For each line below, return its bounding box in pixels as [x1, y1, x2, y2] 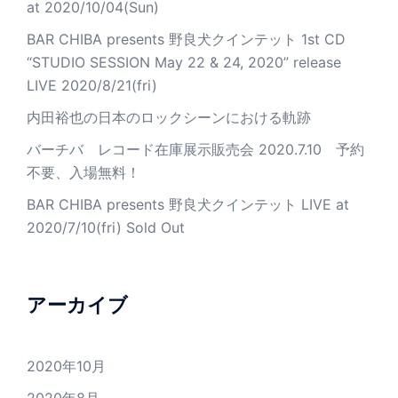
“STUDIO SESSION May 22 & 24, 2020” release [27, 53, 341, 72]
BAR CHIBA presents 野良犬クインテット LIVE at [27, 195, 349, 214]
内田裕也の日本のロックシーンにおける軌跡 [27, 108, 311, 127]
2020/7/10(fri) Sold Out [27, 219, 185, 237]
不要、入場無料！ [27, 163, 140, 182]
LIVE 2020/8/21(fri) [27, 76, 157, 95]
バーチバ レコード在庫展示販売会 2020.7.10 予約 [27, 140, 364, 159]
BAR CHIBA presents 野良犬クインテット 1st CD [27, 30, 346, 49]
